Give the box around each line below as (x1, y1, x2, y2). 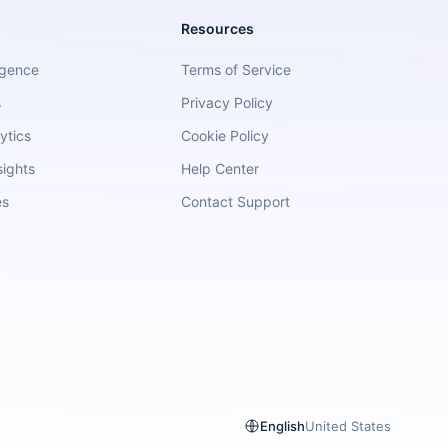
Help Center (180, 160, 259, 177)
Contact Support (180, 193, 290, 210)
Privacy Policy (180, 94, 273, 111)
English (260, 417, 305, 434)
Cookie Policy (180, 127, 269, 144)
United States (305, 417, 391, 434)
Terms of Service (180, 61, 291, 78)
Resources (180, 20, 254, 37)
